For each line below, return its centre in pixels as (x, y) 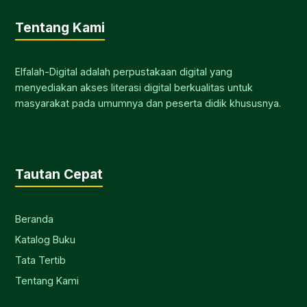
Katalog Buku (46, 239)
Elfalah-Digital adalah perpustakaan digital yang (124, 71)
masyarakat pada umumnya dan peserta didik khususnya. (148, 103)
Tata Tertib (41, 260)
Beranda (35, 219)
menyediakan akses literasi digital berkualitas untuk (134, 87)
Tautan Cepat (59, 174)
